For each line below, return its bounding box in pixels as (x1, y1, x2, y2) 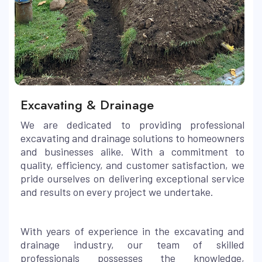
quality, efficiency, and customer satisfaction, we (20, 158, 244, 171)
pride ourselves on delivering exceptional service (20, 171, 244, 185)
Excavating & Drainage (20, 95, 154, 114)
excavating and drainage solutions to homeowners (20, 131, 244, 144)
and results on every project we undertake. (20, 185, 213, 198)
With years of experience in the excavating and (20, 224, 244, 237)
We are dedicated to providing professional (20, 118, 244, 131)
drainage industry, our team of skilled (20, 237, 244, 251)
